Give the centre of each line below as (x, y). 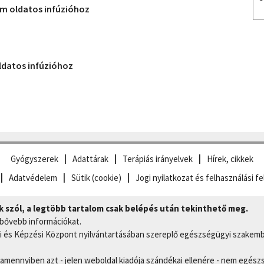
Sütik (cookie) (96, 178)
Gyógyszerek (34, 159)
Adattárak (90, 159)
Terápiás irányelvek (158, 159)
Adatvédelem (33, 178)
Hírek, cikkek (230, 159)
